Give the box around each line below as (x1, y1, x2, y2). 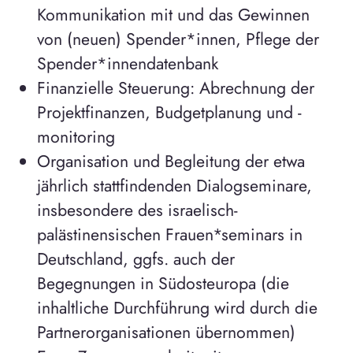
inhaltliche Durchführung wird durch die (36, 295, 318, 321)
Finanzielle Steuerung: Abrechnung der (36, 76, 314, 101)
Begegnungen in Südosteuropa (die (36, 271, 289, 296)
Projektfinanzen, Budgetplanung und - (36, 100, 301, 125)
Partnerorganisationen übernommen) (36, 320, 295, 345)
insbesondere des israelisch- (36, 198, 237, 223)
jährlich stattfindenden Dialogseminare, (36, 173, 312, 199)
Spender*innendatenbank (36, 51, 218, 76)
